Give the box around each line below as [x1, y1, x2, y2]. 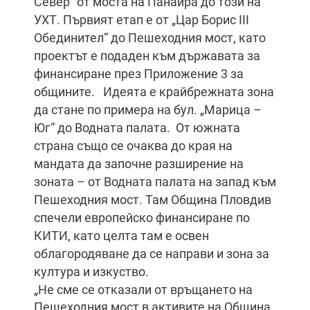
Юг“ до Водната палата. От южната [34, 120, 240, 135]
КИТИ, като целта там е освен [34, 228, 209, 243]
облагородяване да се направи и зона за [34, 246, 269, 261]
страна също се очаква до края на [34, 138, 232, 153]
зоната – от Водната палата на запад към [34, 174, 276, 189]
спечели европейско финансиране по [34, 210, 250, 225]
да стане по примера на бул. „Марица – [34, 102, 262, 117]
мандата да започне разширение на [34, 156, 244, 171]
